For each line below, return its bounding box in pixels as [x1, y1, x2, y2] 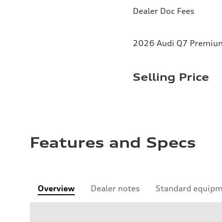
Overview [38, 183, 75, 193]
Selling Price [133, 71, 209, 83]
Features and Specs [30, 134, 196, 151]
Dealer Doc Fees [133, 6, 194, 16]
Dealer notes [91, 183, 140, 193]
